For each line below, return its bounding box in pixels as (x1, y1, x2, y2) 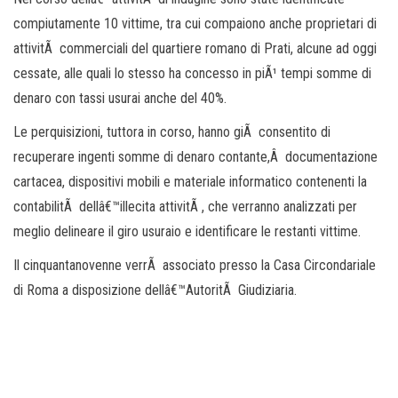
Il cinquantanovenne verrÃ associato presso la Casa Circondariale (13, 256, 376, 274)
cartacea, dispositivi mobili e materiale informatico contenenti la (13, 172, 367, 190)
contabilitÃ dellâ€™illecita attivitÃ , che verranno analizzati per (13, 197, 357, 215)
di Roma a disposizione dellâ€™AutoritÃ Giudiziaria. (13, 281, 297, 298)
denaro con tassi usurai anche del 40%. (13, 89, 227, 107)
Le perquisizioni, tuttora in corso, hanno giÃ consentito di (13, 123, 330, 140)
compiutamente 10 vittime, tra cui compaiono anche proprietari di (13, 14, 377, 32)
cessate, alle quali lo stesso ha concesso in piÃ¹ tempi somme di (13, 64, 371, 82)
